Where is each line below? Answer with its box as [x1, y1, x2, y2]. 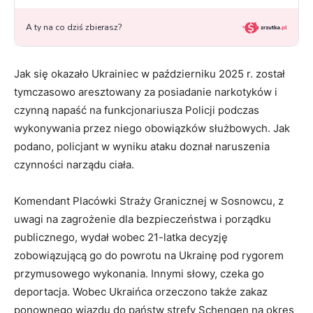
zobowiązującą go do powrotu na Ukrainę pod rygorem [14, 249, 284, 263]
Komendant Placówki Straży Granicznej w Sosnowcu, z [14, 194, 284, 208]
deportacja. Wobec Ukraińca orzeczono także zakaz [14, 285, 268, 299]
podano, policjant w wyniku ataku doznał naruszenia [14, 140, 270, 154]
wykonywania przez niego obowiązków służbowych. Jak [14, 122, 290, 136]
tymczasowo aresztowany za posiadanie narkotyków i [14, 85, 277, 99]
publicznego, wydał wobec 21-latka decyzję [14, 231, 228, 245]
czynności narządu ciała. [14, 158, 134, 172]
